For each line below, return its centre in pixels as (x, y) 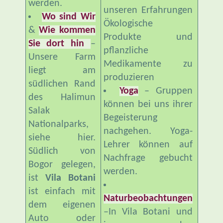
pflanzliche (126, 51)
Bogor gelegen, (62, 165)
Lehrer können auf (148, 145)
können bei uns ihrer (148, 104)
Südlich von (62, 151)
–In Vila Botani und (148, 212)
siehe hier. (62, 138)
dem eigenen (62, 205)
